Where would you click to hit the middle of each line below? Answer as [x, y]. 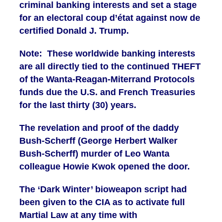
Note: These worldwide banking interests [107, 54]
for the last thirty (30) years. [78, 105]
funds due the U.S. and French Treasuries [107, 92]
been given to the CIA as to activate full [102, 202]
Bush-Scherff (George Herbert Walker [98, 141]
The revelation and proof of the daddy [99, 128]
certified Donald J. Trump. [74, 31]
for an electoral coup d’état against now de [110, 18]
